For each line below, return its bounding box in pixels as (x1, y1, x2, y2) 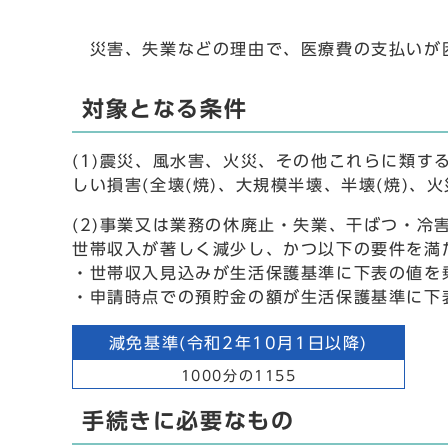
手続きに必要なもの (82, 410, 295, 432)
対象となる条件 (82, 98, 248, 120)
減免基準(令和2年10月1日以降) (108, 335, 369, 351)
